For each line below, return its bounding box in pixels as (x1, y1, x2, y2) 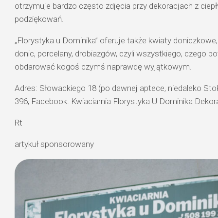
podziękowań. (15, 14, 64, 24)
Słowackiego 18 (39, 83, 98, 93)
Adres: (15, 83, 39, 93)
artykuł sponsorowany (15, 139, 96, 149)
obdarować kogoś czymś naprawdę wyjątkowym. (15, 62, 192, 72)
